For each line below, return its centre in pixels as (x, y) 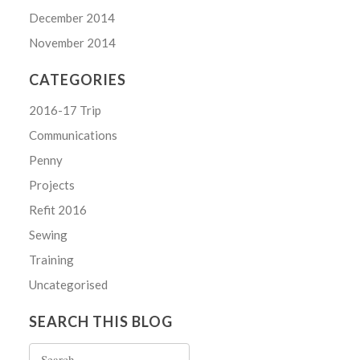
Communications (74, 135)
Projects (52, 184)
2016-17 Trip (65, 110)
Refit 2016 (58, 209)
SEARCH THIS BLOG (101, 321)
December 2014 (72, 17)
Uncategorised (69, 284)
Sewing (49, 234)
